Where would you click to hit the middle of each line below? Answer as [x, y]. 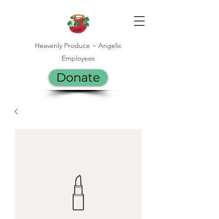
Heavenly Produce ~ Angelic [78, 45]
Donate [78, 77]
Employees [78, 58]
